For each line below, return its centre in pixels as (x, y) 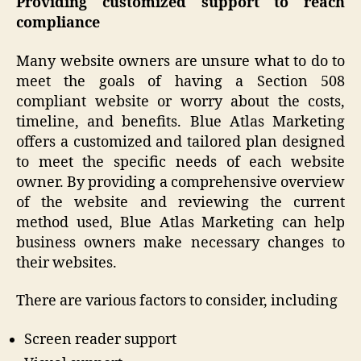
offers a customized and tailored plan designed (180, 142)
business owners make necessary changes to (180, 243)
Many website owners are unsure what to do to (180, 61)
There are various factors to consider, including (177, 301)
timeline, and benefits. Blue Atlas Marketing (180, 122)
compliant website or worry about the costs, (180, 102)
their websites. (66, 263)
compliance (58, 23)
